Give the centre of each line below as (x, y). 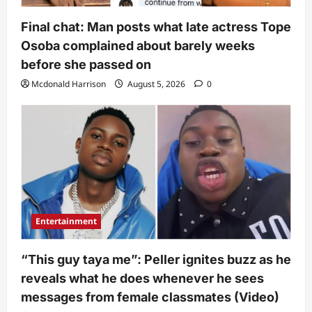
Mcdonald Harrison (69, 84)
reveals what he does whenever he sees (142, 279)
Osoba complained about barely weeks (138, 46)
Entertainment (66, 221)
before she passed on (86, 65)
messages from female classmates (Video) (150, 297)
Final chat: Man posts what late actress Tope (156, 27)
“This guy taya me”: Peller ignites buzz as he (156, 260)
